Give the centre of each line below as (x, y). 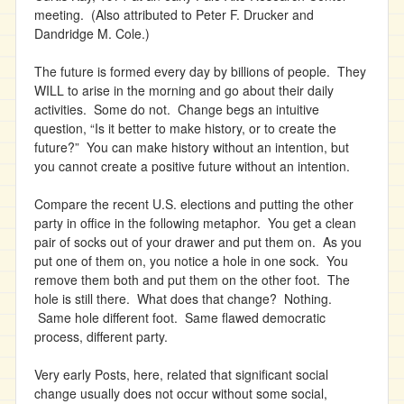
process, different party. (105, 336)
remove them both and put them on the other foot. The (192, 280)
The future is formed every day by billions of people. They (200, 71)
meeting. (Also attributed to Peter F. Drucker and (174, 14)
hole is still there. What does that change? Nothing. (183, 298)
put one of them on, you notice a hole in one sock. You (191, 261)
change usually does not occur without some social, (181, 393)
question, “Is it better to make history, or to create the (185, 128)
